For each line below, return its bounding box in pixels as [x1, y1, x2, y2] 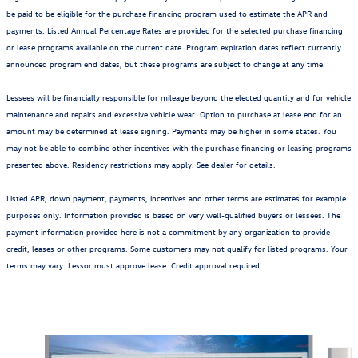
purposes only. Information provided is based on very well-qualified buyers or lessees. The [6, 208, 340, 221]
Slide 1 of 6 [6, 334, 63, 350]
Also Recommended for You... [71, 297, 287, 319]
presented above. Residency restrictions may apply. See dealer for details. [6, 157, 276, 170]
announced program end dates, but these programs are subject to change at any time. [6, 57, 325, 70]
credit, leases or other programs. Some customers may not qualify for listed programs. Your [6, 241, 348, 254]
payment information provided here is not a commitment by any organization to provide [6, 225, 330, 237]
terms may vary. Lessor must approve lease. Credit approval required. [6, 258, 262, 271]
